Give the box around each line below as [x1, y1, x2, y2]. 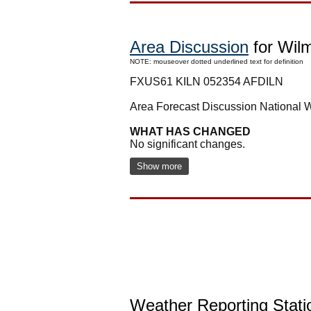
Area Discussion [130, 37, 249, 56]
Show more [137, 160, 182, 171]
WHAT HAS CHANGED [130, 125, 251, 137]
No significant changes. [130, 137, 245, 150]
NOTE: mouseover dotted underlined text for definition [130, 57, 303, 65]
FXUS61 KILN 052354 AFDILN [130, 75, 283, 87]
